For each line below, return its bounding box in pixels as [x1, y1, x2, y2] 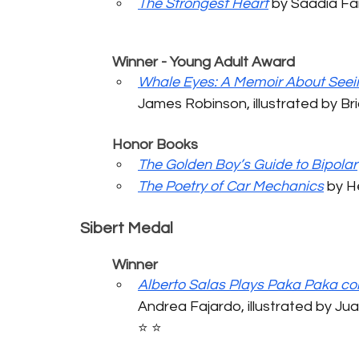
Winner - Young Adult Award [112, 54, 295, 70]
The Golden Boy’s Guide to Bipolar [138, 156, 357, 172]
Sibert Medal [80, 220, 173, 236]
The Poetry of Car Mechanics [138, 178, 324, 194]
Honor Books [112, 136, 198, 152]
